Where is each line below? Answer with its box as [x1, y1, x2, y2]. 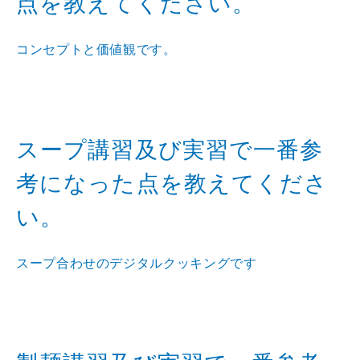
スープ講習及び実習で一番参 [16, 137, 324, 162]
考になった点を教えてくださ [16, 170, 329, 196]
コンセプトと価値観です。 [16, 42, 177, 56]
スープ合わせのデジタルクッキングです [16, 256, 257, 270]
